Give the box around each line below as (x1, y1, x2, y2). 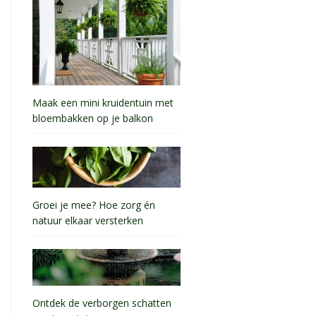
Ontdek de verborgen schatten (32, 296, 171, 310)
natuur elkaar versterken (32, 213, 143, 230)
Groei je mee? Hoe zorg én (32, 197, 155, 212)
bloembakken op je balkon (32, 111, 153, 128)
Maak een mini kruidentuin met (32, 95, 174, 109)
